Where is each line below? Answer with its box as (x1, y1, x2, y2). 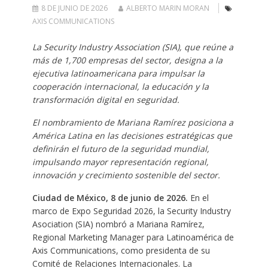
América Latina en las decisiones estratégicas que (32, 129, 232, 141)
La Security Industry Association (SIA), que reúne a (32, 41, 233, 53)
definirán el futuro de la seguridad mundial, (32, 142, 209, 154)
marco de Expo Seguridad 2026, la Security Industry (32, 205, 231, 217)
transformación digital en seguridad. (32, 93, 179, 105)
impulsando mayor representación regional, (32, 156, 209, 167)
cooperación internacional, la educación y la (32, 80, 209, 92)
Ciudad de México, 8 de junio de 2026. (32, 191, 188, 203)
